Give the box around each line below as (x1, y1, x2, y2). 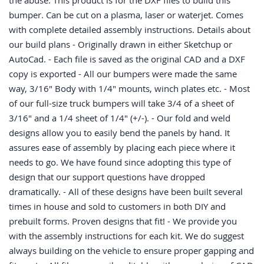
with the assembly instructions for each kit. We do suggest (9, 230, 244, 242)
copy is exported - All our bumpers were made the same (9, 68, 237, 80)
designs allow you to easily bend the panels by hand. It (9, 127, 230, 139)
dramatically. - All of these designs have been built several (9, 186, 243, 198)
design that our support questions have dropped (9, 171, 205, 183)
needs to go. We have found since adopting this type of (9, 156, 231, 169)
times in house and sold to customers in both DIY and (9, 200, 226, 213)
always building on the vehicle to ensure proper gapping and (9, 245, 254, 257)
